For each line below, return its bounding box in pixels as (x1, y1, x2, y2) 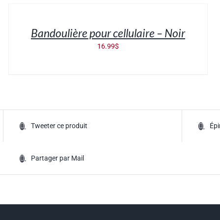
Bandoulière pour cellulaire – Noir (30, 26, 185, 40)
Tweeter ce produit (30, 122, 87, 130)
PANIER (8, 9, 32, 16)
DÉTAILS (8, 27, 35, 34)
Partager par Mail (31, 154, 84, 163)
